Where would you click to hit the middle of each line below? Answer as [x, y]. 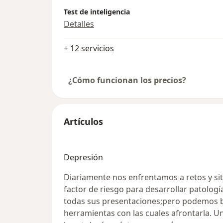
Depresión [83, 158]
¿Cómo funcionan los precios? [127, 80]
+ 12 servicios [89, 49]
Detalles [79, 24]
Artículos [83, 122]
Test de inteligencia [97, 12]
